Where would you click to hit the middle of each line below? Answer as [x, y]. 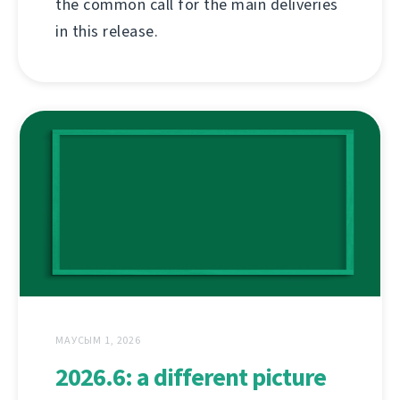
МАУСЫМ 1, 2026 [99, 341]
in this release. [107, 31]
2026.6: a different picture [191, 378]
